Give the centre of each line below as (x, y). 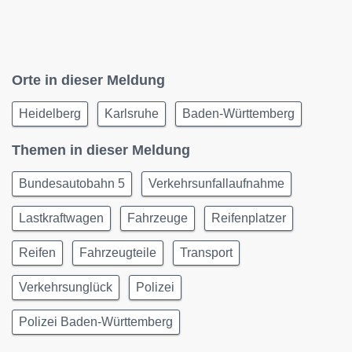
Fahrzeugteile (118, 253)
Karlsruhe (132, 114)
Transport (206, 253)
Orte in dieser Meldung (88, 80)
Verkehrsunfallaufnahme (216, 183)
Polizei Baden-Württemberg (96, 322)
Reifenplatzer (249, 218)
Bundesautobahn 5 (72, 183)
